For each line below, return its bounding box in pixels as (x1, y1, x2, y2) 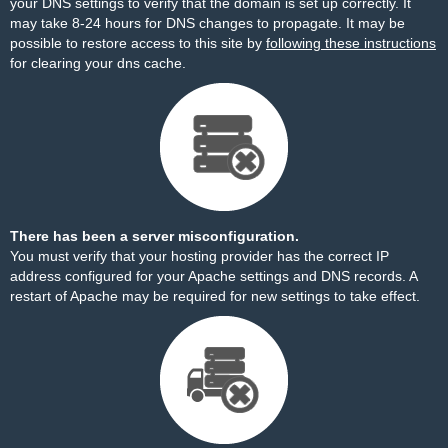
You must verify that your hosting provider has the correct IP (10, 248, 389, 264)
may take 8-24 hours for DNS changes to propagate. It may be (10, 15, 405, 31)
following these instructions (266, 35, 436, 51)
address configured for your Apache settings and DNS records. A (10, 268, 417, 284)
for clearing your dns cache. (10, 55, 186, 71)
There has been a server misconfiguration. (10, 228, 299, 244)
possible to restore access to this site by (10, 35, 266, 51)
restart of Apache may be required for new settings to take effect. (10, 288, 420, 304)
